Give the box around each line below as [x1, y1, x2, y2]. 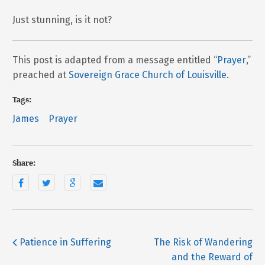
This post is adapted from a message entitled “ [12, 54, 218, 66]
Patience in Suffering [17, 237, 112, 248]
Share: [12, 158, 36, 169]
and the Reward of [171, 251, 253, 263]
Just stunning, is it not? [12, 14, 112, 26]
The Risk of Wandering [153, 237, 253, 248]
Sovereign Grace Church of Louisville [69, 69, 227, 80]
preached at [12, 69, 69, 80]
